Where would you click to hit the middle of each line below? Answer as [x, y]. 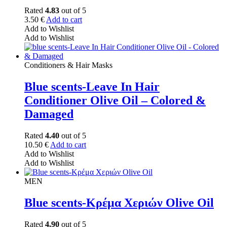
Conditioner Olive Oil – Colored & [115, 101]
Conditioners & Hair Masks [68, 65]
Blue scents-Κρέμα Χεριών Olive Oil [119, 203]
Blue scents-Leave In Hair [92, 87]
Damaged [49, 114]
